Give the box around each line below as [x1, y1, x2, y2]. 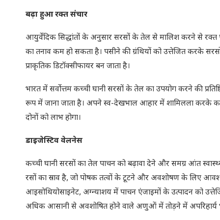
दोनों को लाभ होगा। [26, 113, 81, 123]
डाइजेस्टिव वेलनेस [26, 136, 82, 146]
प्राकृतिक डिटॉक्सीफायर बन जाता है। [26, 61, 130, 72]
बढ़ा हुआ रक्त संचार [26, 10, 87, 20]
